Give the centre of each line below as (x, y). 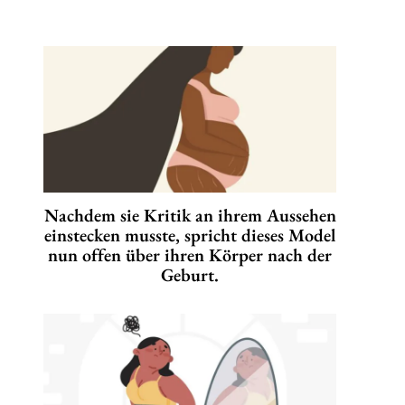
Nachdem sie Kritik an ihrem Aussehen (190, 216)
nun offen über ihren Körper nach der (190, 255)
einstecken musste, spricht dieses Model (190, 235)
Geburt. (190, 275)
